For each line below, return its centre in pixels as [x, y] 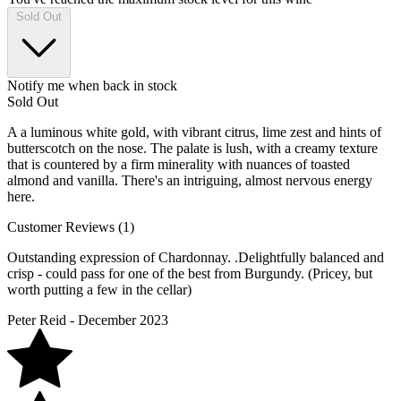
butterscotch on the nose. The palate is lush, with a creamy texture [192, 148]
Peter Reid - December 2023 [88, 320]
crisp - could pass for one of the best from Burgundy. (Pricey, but [190, 273]
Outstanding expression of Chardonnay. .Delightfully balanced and [196, 257]
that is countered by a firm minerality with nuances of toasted [179, 164]
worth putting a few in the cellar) [99, 289]
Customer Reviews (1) [71, 226]
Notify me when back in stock [92, 85]
